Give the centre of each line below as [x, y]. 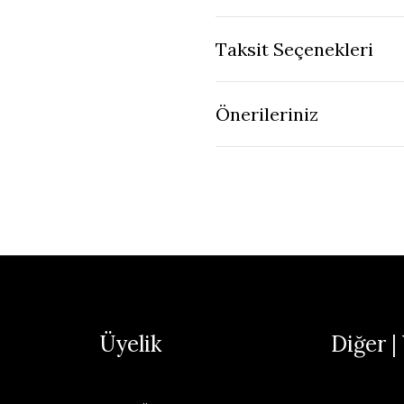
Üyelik [130, 344]
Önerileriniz [267, 114]
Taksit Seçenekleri [294, 49]
